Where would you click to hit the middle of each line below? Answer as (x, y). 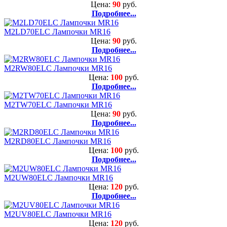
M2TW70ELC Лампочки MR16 (58, 104)
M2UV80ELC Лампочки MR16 (58, 214)
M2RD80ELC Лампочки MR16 (58, 141)
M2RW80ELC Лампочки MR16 (58, 68)
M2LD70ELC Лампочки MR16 (57, 31)
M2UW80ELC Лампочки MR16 (59, 177)
